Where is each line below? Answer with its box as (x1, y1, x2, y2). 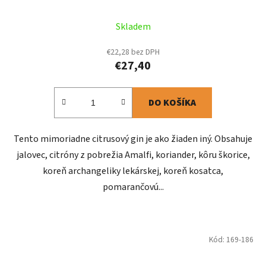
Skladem (115, 20, 151, 34)
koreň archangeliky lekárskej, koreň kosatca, (43, 164, 223, 178)
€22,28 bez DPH (106, 46, 160, 58)
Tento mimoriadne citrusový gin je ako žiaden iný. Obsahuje (14, 132, 252, 146)
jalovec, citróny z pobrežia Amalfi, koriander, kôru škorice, (16, 148, 250, 162)
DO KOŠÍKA (148, 96, 196, 110)
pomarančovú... (102, 180, 164, 194)
